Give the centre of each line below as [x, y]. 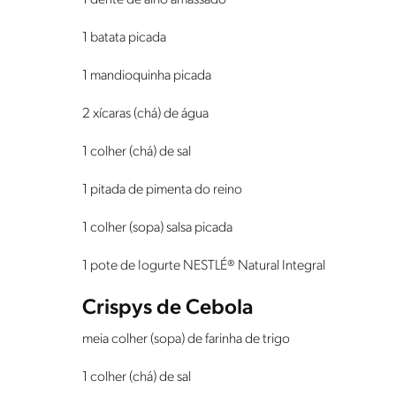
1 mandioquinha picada [147, 76]
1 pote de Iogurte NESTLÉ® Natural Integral [204, 267]
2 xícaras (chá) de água [145, 114]
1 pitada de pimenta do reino [162, 190]
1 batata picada [124, 38]
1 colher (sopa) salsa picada [157, 228]
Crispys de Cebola [168, 309]
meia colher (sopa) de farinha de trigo [186, 340]
